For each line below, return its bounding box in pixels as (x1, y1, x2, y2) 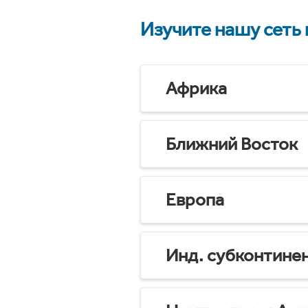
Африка (166, 78, 227, 100)
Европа (166, 189, 224, 211)
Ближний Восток (166, 133, 298, 155)
